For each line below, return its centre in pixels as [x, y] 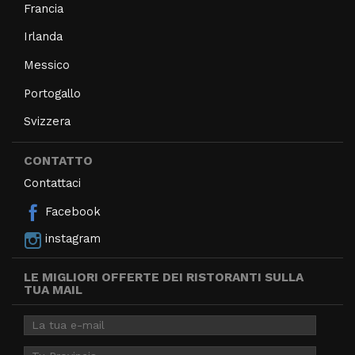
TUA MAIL [53, 290]
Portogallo [52, 93]
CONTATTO [58, 161]
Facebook [71, 212]
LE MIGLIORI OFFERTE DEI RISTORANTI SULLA [164, 277]
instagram [71, 239]
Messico [47, 65]
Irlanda [43, 37]
